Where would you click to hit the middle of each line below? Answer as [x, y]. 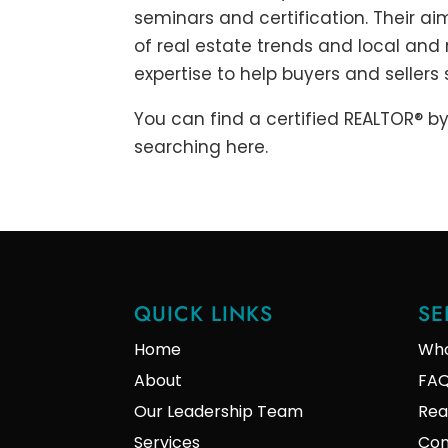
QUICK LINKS [204, 314]
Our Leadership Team [219, 412]
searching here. [201, 147]
